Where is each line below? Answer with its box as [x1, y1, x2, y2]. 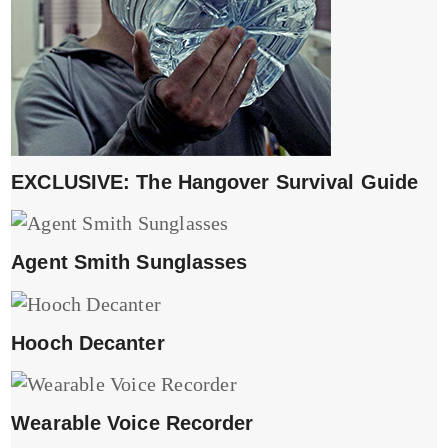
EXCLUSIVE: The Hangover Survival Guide [11, 170, 419, 193]
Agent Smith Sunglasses [11, 251, 248, 274]
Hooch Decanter [11, 331, 165, 354]
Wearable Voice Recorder [11, 412, 254, 435]
